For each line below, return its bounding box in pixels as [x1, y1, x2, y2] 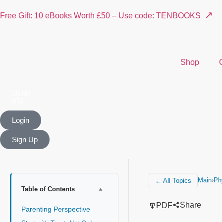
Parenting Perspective [21, 205, 92, 213]
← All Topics [155, 176, 191, 184]
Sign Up [12, 135, 38, 144]
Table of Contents [21, 185, 75, 193]
